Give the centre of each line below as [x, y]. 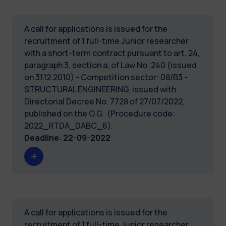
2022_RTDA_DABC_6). [69, 125]
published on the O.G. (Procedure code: [100, 113]
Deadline [42, 137]
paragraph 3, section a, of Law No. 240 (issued [110, 65]
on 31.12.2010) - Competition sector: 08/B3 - [106, 77]
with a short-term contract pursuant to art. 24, [112, 53]
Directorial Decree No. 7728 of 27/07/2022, [104, 101]
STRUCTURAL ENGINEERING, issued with [100, 89]
